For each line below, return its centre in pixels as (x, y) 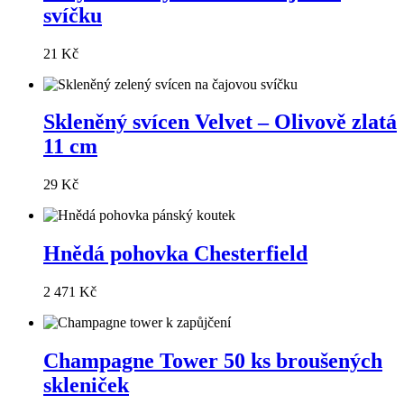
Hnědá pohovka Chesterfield (175, 254)
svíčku (73, 15)
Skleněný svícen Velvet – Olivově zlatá (220, 122)
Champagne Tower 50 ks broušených (213, 361)
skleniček (86, 386)
